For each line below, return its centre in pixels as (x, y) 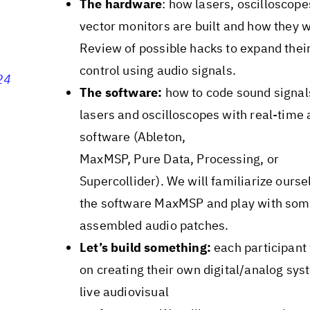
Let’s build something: (145, 248)
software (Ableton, (133, 137)
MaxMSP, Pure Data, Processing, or (179, 159)
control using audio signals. (158, 71)
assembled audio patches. (154, 226)
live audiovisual (124, 292)
